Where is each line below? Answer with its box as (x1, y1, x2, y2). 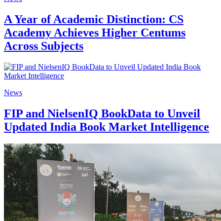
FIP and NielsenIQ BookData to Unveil (4, 107, 200, 120)
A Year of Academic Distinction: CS (4, 13, 184, 26)
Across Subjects (4, 39, 83, 53)
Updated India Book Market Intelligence (4, 120, 209, 134)
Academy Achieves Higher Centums (4, 26, 185, 39)
